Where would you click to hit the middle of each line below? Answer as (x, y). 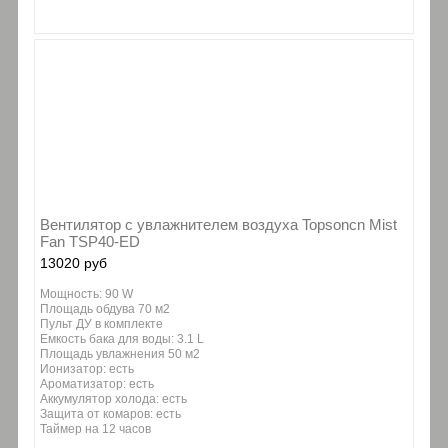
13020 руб (73, 262)
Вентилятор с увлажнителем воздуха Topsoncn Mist (218, 224)
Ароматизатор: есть (97, 383)
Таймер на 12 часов (95, 428)
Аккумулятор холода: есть (113, 398)
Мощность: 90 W (86, 293)
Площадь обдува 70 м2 (105, 308)
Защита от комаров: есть (110, 413)
